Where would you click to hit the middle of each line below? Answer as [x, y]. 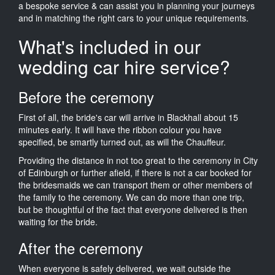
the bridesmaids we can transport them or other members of [135, 184]
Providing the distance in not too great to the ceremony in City [138, 160]
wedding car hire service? [124, 66]
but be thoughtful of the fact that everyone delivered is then [133, 209]
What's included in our [110, 46]
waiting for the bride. [58, 221]
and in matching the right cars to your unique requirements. [134, 17]
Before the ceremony [86, 96]
